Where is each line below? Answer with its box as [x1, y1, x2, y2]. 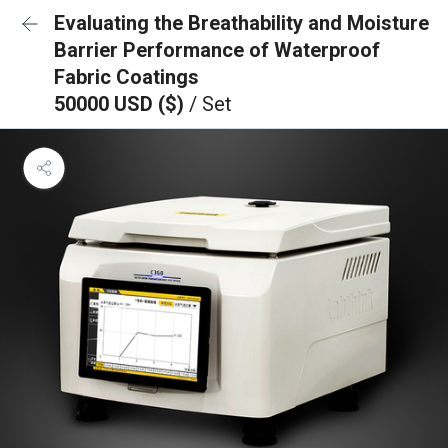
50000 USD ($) [54, 92, 189, 116]
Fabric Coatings [54, 65, 199, 89]
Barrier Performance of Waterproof [54, 38, 380, 62]
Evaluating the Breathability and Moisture [54, 11, 429, 35]
